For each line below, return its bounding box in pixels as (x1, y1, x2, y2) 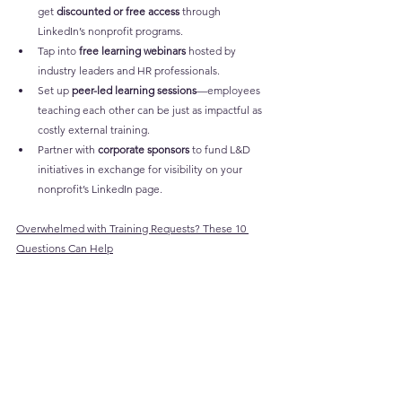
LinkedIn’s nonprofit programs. (38, 23, 183, 38)
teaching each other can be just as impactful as (38, 102, 265, 117)
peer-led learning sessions (72, 83, 197, 97)
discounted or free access (57, 4, 179, 18)
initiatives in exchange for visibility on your (38, 162, 245, 176)
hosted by (186, 43, 239, 57)
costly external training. (38, 122, 150, 136)
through (179, 4, 223, 18)
